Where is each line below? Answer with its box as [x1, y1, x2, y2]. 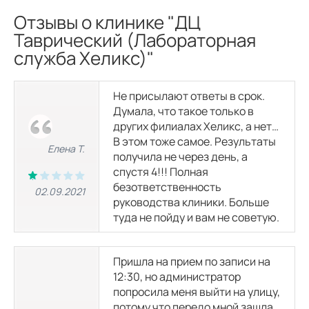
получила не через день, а [113, 149, 248, 164]
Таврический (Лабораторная [14, 28, 256, 52]
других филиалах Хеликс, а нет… [113, 119, 279, 134]
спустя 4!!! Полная [113, 164, 208, 179]
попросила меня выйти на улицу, [113, 284, 280, 299]
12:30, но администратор [113, 269, 241, 284]
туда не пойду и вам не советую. [113, 210, 279, 225]
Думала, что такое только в [113, 103, 254, 119]
